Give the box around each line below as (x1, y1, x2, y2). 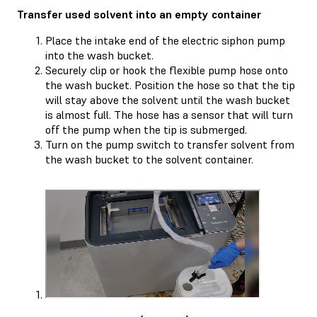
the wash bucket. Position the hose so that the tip (45, 77, 295, 92)
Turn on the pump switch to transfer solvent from (45, 137, 294, 151)
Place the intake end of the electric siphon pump (45, 33, 285, 47)
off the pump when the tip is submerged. (45, 122, 247, 137)
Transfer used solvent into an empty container (17, 6, 261, 21)
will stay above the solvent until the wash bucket (45, 92, 290, 107)
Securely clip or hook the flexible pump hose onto (45, 62, 288, 77)
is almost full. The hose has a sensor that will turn (45, 107, 293, 122)
